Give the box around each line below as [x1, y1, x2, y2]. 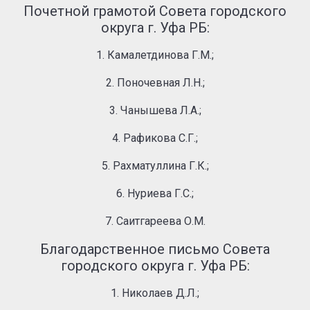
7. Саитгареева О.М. [104, 215, 206, 228]
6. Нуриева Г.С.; [116, 187, 194, 200]
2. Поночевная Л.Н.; [105, 76, 205, 89]
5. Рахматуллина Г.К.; [101, 159, 209, 172]
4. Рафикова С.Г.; [112, 131, 198, 145]
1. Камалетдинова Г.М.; [96, 48, 214, 62]
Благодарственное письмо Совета [40, 241, 270, 257]
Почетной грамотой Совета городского [24, 3, 286, 19]
